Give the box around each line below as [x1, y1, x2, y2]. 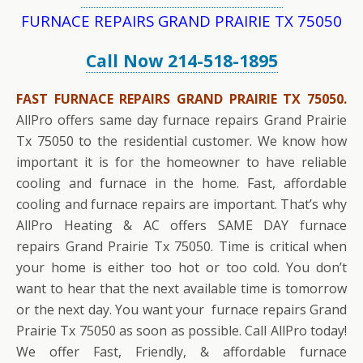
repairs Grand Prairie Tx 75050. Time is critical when [16, 237, 347, 256]
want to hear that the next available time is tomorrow [16, 280, 347, 298]
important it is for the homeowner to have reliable [16, 153, 347, 172]
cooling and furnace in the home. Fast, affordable [16, 174, 347, 193]
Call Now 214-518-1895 [85, 48, 278, 72]
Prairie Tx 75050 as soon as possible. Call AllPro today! [16, 322, 347, 340]
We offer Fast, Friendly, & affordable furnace [16, 343, 347, 361]
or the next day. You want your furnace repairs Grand [16, 301, 347, 319]
